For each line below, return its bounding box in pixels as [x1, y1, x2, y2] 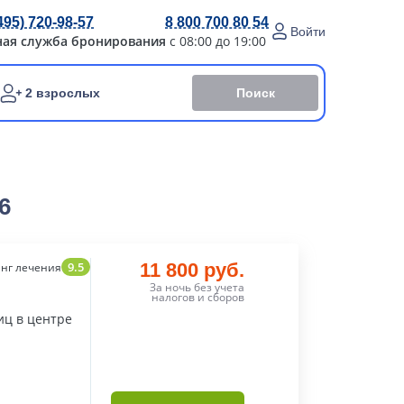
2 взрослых [25, 86, 100, 100]
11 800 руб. [139, 259, 244, 281]
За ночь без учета [149, 280, 244, 295]
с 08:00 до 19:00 [170, 32, 266, 50]
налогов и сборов [151, 289, 244, 305]
